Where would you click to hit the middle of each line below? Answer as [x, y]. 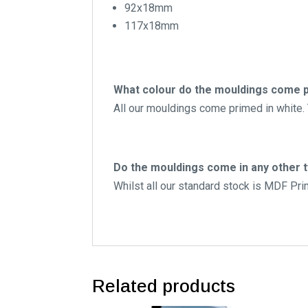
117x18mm [152, 26]
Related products [164, 286]
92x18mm [149, 8]
